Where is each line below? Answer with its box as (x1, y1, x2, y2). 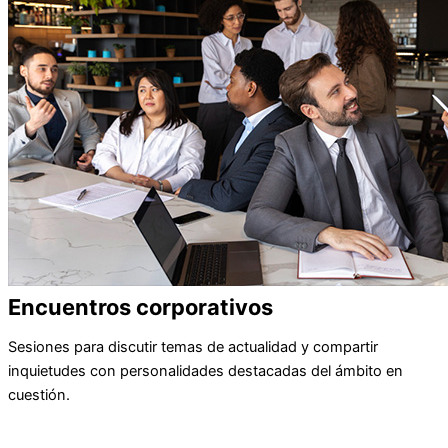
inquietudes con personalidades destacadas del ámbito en (8, 362, 403, 381)
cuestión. (8, 386, 70, 405)
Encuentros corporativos (8, 293, 273, 320)
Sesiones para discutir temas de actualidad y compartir (8, 338, 378, 357)
